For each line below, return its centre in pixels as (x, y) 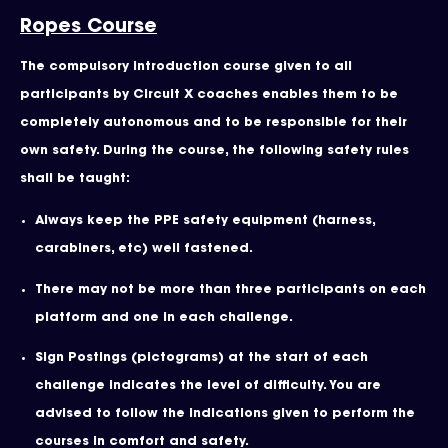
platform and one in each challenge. (166, 317)
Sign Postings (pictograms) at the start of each (201, 358)
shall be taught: (77, 179)
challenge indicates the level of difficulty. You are (208, 386)
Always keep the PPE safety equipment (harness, (205, 221)
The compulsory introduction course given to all (186, 67)
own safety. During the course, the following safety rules (214, 151)
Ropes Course (88, 27)
